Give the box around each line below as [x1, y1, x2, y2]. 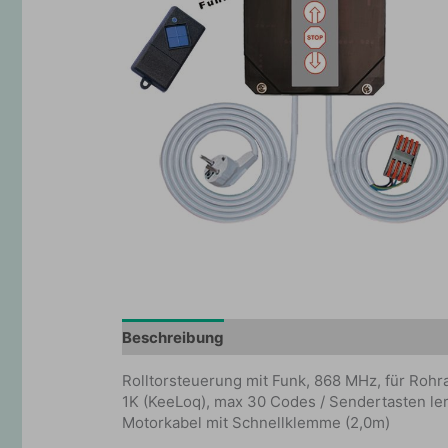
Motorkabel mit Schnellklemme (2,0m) [122, 413, 391, 433]
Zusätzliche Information [243, 327, 418, 347]
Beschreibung [122, 327, 225, 347]
